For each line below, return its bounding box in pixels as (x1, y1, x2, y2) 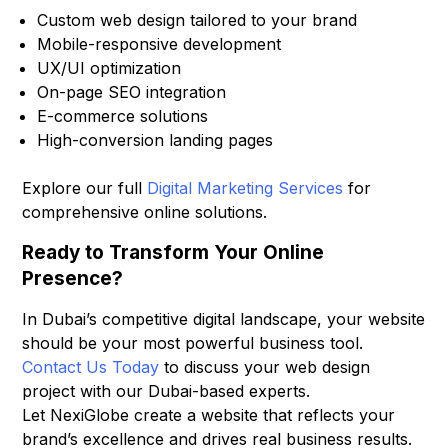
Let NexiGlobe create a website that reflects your (22, 405, 396, 426)
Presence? (22, 266, 124, 290)
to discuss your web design (159, 357, 371, 378)
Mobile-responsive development (37, 33, 282, 54)
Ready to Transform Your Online (22, 240, 325, 264)
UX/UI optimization (37, 57, 182, 78)
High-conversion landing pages (37, 129, 274, 150)
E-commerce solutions (37, 105, 209, 126)
